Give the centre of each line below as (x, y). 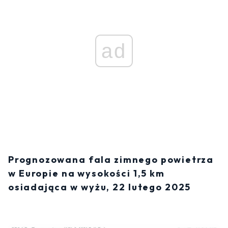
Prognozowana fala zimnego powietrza (111, 160)
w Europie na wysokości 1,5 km (87, 174)
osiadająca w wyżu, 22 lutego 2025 (100, 187)
